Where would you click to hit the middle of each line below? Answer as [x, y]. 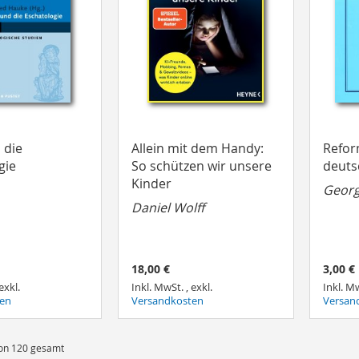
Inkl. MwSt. [158, 288]
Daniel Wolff [167, 207]
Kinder [151, 183]
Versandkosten [167, 301]
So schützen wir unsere [201, 165]
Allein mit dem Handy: [197, 148]
